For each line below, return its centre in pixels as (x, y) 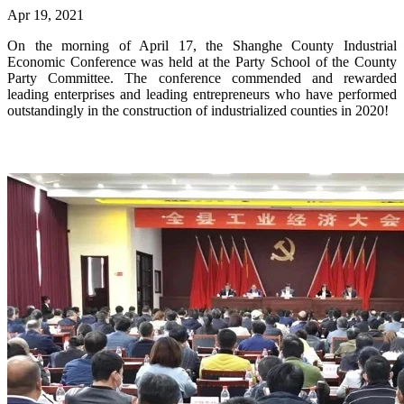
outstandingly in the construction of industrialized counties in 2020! (198, 110)
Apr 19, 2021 (46, 14)
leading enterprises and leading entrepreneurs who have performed (202, 94)
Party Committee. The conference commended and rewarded (202, 78)
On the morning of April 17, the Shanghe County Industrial (202, 45)
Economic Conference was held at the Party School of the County (202, 61)
